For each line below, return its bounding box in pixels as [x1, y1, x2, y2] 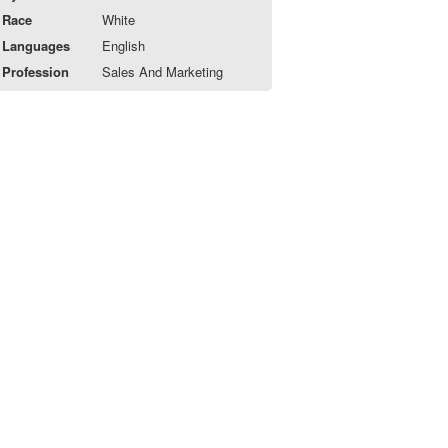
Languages [2, 36, 71, 55]
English [102, 36, 146, 55]
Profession [2, 62, 70, 81]
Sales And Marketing [102, 62, 224, 81]
